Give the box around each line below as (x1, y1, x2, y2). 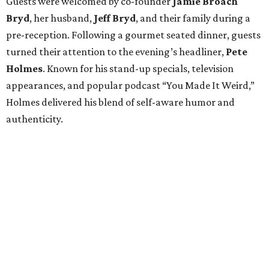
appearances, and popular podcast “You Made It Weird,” (6, 79, 255, 91)
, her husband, (29, 11, 94, 24)
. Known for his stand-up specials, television (43, 62, 234, 74)
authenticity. (6, 112, 63, 125)
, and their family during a (136, 11, 250, 24)
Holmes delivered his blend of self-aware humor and (6, 95, 235, 108)
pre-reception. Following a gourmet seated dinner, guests (6, 28, 261, 41)
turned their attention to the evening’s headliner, (6, 45, 226, 58)
